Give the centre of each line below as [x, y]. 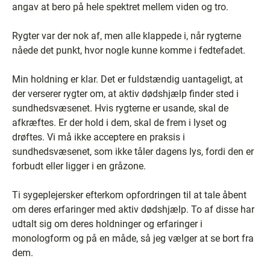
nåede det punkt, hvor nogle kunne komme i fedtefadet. [129, 50]
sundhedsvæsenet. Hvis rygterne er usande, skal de [120, 108]
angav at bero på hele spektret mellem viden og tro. [120, 7]
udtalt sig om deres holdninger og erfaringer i [107, 224]
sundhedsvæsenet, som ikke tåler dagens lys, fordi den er [133, 152]
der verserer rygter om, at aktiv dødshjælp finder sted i [125, 94]
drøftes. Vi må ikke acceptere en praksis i [99, 137]
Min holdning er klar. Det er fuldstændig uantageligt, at [127, 79]
